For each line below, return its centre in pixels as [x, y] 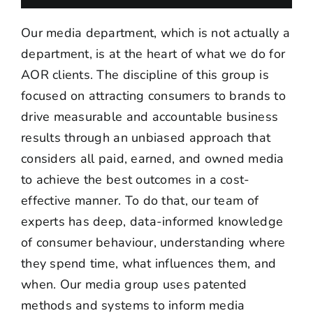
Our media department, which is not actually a [155, 32]
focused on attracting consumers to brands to [153, 95]
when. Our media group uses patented [134, 284]
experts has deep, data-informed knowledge [152, 221]
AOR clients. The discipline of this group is [145, 74]
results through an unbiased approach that [146, 137]
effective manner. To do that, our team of [140, 200]
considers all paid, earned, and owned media [152, 158]
